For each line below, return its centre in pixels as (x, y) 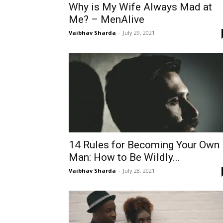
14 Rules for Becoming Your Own (144, 145)
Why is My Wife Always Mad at (140, 7)
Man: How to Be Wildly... (124, 157)
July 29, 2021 (139, 33)
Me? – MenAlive (107, 19)
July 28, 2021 (139, 170)
